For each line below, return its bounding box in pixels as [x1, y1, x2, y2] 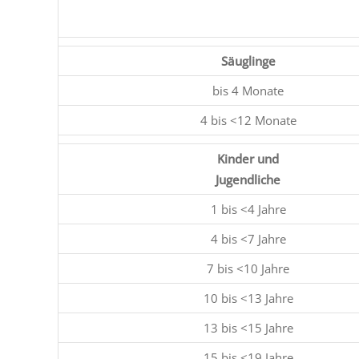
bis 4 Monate [212, 83, 284, 99]
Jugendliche [216, 171, 280, 188]
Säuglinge [220, 53, 276, 69]
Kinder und [217, 151, 279, 167]
